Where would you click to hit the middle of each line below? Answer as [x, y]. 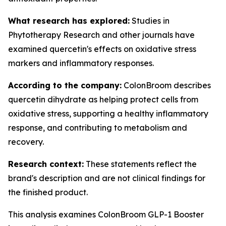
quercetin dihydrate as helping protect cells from [103, 99]
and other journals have [147, 35]
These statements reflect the [140, 164]
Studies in [150, 21]
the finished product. [48, 192]
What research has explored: [69, 21]
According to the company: [65, 85]
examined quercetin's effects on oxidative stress [102, 49]
